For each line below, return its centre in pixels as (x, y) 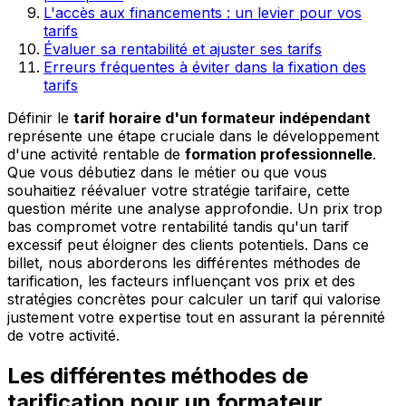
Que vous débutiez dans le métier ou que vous (167, 172)
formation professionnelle (279, 154)
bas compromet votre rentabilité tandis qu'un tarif (178, 226)
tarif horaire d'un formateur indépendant (222, 117)
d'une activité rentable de (96, 154)
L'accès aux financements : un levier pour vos (203, 12)
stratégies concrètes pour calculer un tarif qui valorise (194, 299)
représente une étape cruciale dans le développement (193, 135)
